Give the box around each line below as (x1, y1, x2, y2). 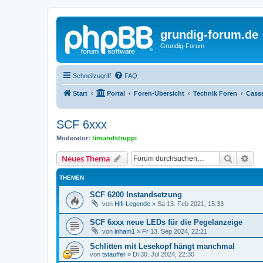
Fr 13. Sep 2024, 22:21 (142, 227, 207, 235)
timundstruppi (92, 134, 137, 141)
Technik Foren (193, 89, 237, 97)
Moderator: (56, 134, 90, 141)
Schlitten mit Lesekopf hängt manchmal (90, 241, 235, 251)
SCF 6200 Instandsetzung (90, 190, 182, 199)
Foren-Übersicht (134, 89, 184, 97)
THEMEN (59, 174, 84, 181)
